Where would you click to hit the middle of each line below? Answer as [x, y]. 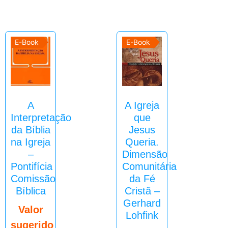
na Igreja [31, 142]
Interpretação [41, 118]
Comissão [33, 179]
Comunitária [149, 167]
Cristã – [142, 191]
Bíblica [31, 191]
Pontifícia [32, 167]
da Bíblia [31, 130]
